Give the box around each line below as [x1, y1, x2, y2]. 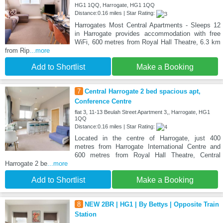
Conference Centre [74, 97, 131, 105]
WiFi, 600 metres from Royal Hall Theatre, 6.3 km [74, 38, 221, 46]
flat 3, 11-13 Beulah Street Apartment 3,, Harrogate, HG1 [74, 109, 210, 115]
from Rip [5, 46, 29, 54]
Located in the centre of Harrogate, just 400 [74, 134, 221, 142]
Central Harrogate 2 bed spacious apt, [84, 87, 201, 95]
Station [74, 210, 97, 218]
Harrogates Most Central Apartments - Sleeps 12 [74, 21, 221, 29]
